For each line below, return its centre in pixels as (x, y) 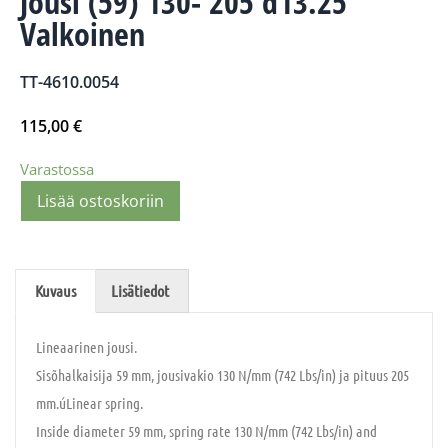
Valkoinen (82, 33)
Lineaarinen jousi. (86, 346)
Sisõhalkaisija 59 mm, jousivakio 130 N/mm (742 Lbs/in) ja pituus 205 (222, 374)
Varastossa (57, 169)
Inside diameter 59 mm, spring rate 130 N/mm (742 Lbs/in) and (206, 430)
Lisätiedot (139, 290)
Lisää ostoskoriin (100, 201)
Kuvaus (56, 290)
